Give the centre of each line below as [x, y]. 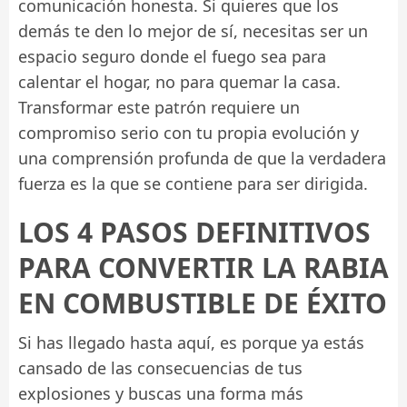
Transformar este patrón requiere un [159, 107]
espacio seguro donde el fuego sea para [172, 56]
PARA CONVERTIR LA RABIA [203, 267]
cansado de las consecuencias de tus [160, 367]
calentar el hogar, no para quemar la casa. [179, 81]
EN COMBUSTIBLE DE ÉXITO [203, 303]
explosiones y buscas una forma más [161, 393]
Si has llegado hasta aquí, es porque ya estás [191, 342]
